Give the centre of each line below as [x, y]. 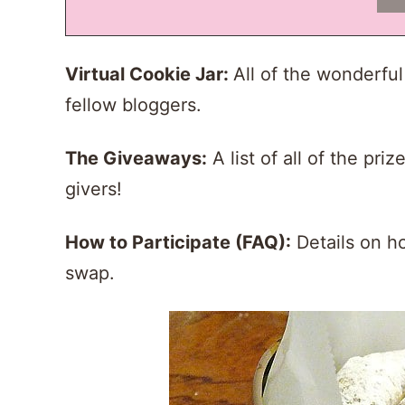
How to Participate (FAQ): [178, 243]
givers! [94, 189]
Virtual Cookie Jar [144, 75]
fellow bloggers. [133, 105]
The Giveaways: [136, 159]
